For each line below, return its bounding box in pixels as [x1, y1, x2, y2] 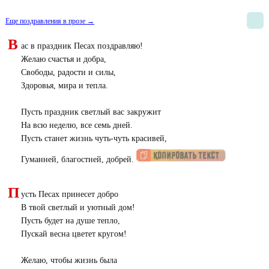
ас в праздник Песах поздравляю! [20, 41, 143, 50]
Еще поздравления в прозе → [5, 17, 94, 25]
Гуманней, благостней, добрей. [20, 155, 136, 164]
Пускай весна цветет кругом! [20, 229, 127, 238]
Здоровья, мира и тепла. [20, 81, 108, 90]
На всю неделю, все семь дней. [20, 121, 133, 130]
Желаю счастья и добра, [20, 55, 106, 64]
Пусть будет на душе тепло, [20, 216, 120, 225]
